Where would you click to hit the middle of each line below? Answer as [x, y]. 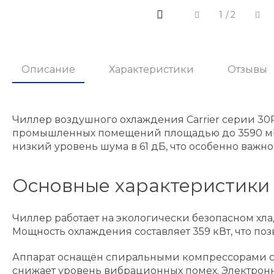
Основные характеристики [141, 185]
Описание [48, 69]
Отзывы [247, 69]
